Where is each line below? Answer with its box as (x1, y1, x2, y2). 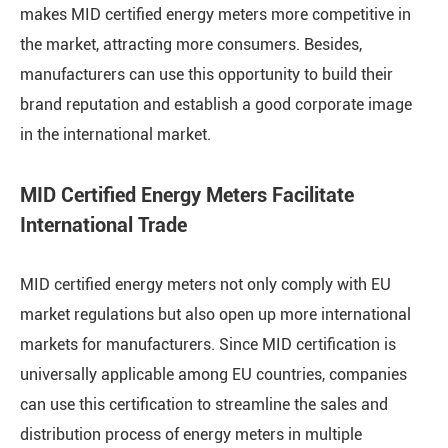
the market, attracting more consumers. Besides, (20, 35, 362, 54)
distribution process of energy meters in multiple (20, 425, 362, 444)
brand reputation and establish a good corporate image (20, 95, 412, 114)
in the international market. (20, 125, 211, 144)
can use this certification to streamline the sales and (20, 395, 388, 414)
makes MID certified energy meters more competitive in (20, 5, 411, 24)
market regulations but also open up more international (20, 305, 411, 324)
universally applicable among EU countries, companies (20, 365, 407, 384)
